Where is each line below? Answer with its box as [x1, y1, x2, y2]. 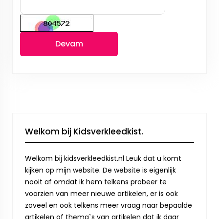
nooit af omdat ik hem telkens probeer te [25, 177, 167, 187]
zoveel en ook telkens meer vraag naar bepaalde [25, 200, 192, 210]
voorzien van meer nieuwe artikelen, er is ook [25, 189, 178, 198]
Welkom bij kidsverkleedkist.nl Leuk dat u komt [25, 153, 181, 163]
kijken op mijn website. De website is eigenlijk [25, 165, 176, 175]
